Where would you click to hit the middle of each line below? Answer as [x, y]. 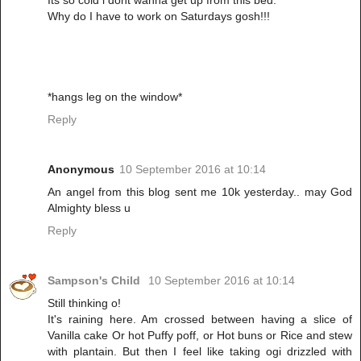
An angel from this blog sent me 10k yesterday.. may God [200, 192]
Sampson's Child [95, 281]
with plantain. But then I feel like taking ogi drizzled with [200, 352]
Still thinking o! [84, 303]
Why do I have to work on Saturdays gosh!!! [159, 17]
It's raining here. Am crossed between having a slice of [200, 320]
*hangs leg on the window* [115, 97]
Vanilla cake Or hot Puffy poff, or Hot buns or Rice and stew [200, 336]
